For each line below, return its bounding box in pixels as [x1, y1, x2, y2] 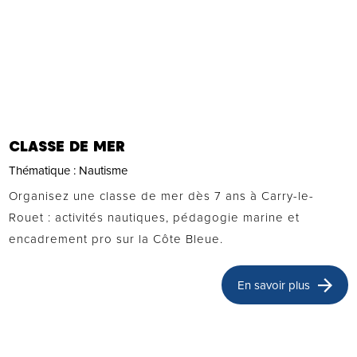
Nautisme [79, 162, 128, 179]
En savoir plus [237, 276, 310, 293]
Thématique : [9, 162, 80, 179]
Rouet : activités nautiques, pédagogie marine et [9, 209, 300, 226]
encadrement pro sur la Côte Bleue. [9, 230, 224, 248]
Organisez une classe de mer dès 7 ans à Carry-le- [9, 187, 315, 205]
